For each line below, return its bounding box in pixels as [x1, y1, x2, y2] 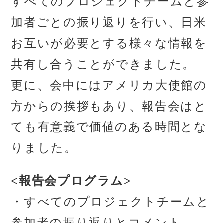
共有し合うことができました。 [11, 58, 195, 71]
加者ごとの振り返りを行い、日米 [11, 16, 207, 29]
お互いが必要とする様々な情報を [11, 37, 207, 50]
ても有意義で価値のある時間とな [11, 120, 207, 134]
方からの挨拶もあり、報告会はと [11, 100, 207, 113]
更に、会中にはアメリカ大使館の [11, 79, 207, 92]
